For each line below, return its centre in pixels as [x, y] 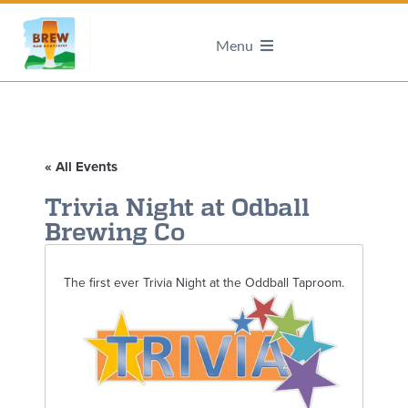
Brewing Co [114, 231]
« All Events [81, 167]
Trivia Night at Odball [177, 207]
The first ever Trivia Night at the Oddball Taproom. [204, 283]
